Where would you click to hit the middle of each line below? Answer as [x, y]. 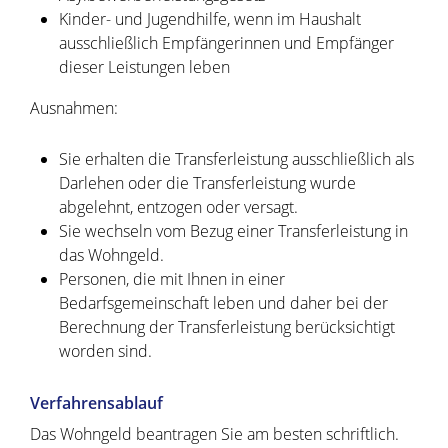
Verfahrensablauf [96, 403]
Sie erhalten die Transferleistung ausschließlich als [236, 159]
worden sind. [105, 351]
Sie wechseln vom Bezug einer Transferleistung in [233, 231]
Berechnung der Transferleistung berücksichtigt [226, 327]
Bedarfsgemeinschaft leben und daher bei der [223, 303]
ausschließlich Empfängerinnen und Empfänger [226, 43]
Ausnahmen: [74, 108]
